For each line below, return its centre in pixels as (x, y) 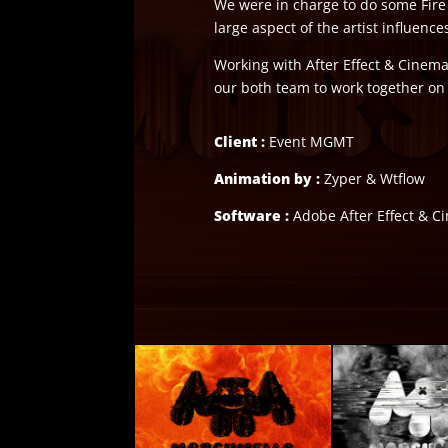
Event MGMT (311, 142)
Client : (241, 142)
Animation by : (266, 179)
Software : (253, 216)
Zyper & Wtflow (372, 179)
